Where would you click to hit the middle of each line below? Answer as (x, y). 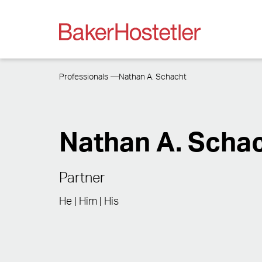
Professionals (83, 77)
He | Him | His (89, 201)
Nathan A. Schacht (153, 77)
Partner (82, 178)
